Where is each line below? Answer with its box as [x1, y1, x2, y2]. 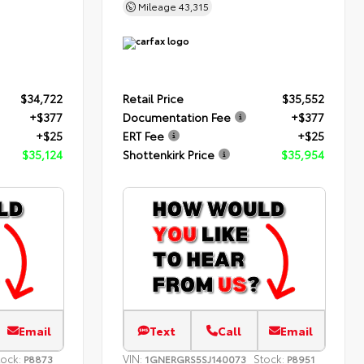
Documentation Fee [123, 109, 232, 126]
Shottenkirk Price [123, 146, 215, 163]
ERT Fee [123, 128, 165, 145]
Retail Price [123, 90, 184, 107]
